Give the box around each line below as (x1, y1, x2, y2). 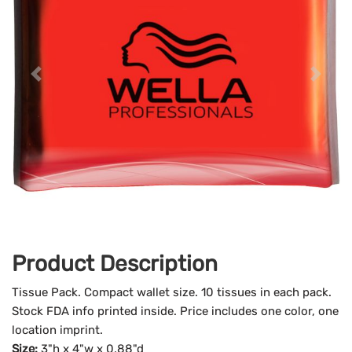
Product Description (12, 251, 218, 277)
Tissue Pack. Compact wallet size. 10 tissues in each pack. (12, 285, 332, 300)
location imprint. (12, 323, 103, 338)
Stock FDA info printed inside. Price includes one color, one (12, 304, 339, 319)
